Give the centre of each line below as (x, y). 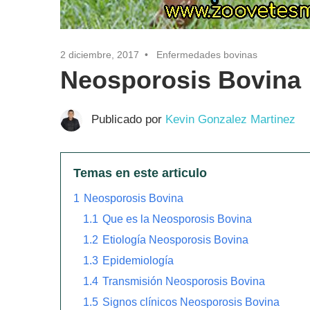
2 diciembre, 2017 (100, 54)
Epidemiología (138, 260)
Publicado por (128, 119)
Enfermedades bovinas (207, 54)
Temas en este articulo (140, 173)
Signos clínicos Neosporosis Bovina (191, 301)
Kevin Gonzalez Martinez (230, 119)
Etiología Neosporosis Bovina (175, 239)
